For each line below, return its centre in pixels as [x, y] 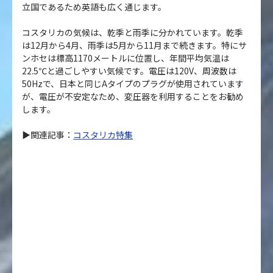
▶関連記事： [48, 134]
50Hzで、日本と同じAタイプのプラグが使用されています [133, 83]
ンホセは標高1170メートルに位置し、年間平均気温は [126, 58]
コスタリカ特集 [103, 134]
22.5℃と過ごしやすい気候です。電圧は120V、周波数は [129, 70]
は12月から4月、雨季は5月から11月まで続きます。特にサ [134, 45]
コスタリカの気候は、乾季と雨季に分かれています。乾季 [133, 32]
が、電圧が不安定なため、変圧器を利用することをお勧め [133, 96]
